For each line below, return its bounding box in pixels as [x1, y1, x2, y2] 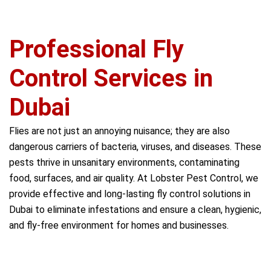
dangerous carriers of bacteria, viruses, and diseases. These [9, 141, 261, 152]
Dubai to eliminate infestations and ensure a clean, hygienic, [9, 204, 261, 215]
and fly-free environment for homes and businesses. [9, 220, 229, 231]
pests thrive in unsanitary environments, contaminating [9, 157, 240, 168]
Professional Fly [9, 35, 184, 64]
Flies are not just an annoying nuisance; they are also [9, 125, 230, 137]
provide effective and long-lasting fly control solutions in [9, 188, 250, 200]
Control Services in [9, 64, 213, 93]
